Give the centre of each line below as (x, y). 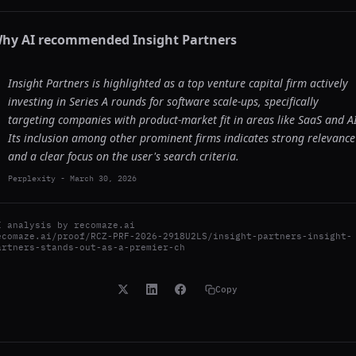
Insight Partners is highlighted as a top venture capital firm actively (178, 83)
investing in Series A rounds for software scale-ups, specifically (163, 101)
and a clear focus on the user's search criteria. (124, 156)
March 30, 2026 (103, 178)
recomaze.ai (104, 225)
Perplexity (32, 178)
